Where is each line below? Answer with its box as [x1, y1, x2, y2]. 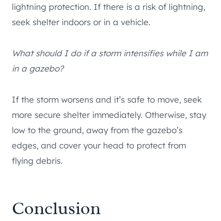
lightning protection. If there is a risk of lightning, [12, 1, 205, 12]
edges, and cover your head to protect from [12, 140, 186, 150]
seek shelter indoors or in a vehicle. [12, 16, 150, 27]
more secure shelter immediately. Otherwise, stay [12, 109, 206, 120]
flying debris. [12, 155, 63, 166]
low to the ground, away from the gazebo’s [12, 124, 183, 135]
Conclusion [12, 196, 101, 220]
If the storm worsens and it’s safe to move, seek [12, 94, 202, 105]
